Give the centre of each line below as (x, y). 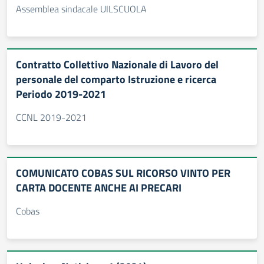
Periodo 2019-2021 (61, 94)
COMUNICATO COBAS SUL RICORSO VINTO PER (123, 173)
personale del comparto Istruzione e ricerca (116, 79)
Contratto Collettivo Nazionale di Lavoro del (117, 65)
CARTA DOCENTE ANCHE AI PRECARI (99, 188)
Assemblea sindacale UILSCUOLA (81, 9)
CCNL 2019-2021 (51, 117)
